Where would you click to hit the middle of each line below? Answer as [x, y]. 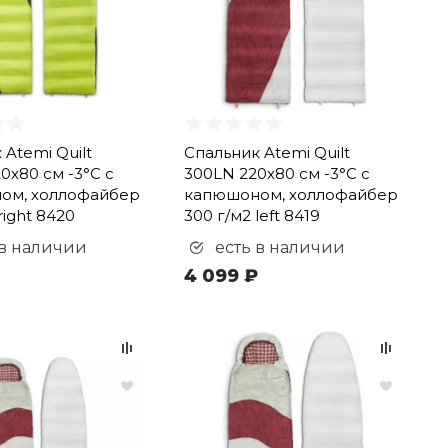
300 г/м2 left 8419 [252, 215]
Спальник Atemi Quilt [267, 152]
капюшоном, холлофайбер [291, 194]
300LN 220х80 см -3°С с [277, 173]
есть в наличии [278, 247]
